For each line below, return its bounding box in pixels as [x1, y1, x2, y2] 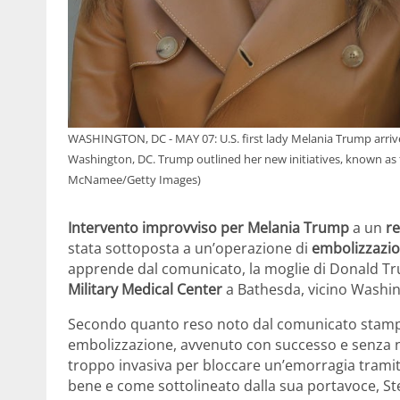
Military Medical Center [68, 279, 222, 299]
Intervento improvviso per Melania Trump [68, 217, 349, 237]
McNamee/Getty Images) [68, 171, 201, 187]
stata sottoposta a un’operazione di [68, 237, 312, 258]
